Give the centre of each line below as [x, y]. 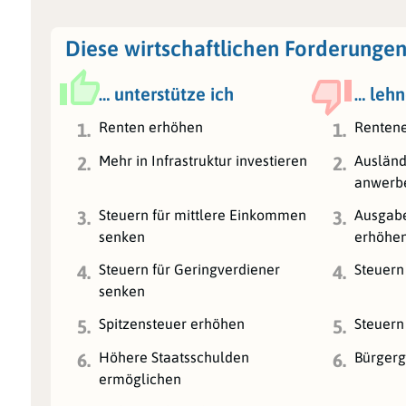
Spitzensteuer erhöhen [172, 323]
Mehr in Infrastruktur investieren [203, 160]
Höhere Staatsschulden [174, 357]
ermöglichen [140, 378]
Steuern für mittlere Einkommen [203, 214]
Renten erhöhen [151, 126]
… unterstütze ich [167, 93]
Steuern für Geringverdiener [190, 269]
